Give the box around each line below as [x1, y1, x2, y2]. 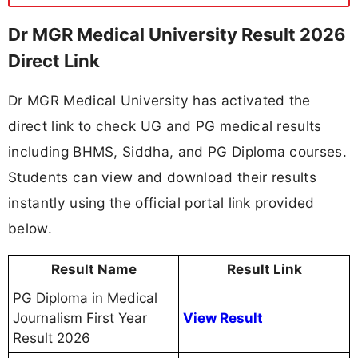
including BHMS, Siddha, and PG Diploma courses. [8, 143, 348, 161]
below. [8, 220, 52, 237]
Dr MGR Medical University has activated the [8, 92, 311, 109]
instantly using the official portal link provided [8, 194, 315, 212]
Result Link [226, 261, 302, 278]
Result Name [50, 261, 137, 278]
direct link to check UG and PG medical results [8, 117, 322, 135]
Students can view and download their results [8, 169, 317, 186]
